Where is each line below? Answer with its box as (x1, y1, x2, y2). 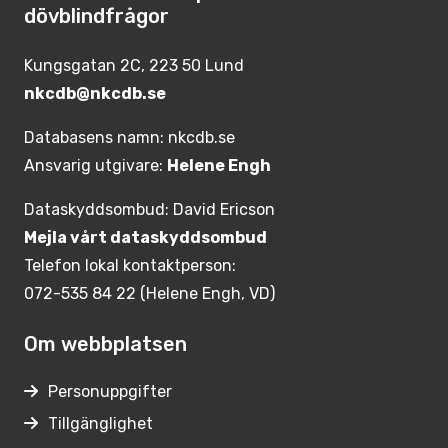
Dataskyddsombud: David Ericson (24, 200, 275, 219)
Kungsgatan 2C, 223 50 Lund (24, 56, 244, 75)
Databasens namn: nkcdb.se (24, 128, 235, 147)
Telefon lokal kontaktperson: (24, 256, 236, 275)
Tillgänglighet (48, 414, 153, 433)
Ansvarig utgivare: (24, 156, 167, 175)
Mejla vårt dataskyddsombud (24, 228, 267, 247)
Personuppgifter (48, 382, 172, 401)
